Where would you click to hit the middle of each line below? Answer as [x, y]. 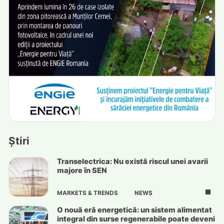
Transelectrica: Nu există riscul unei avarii [132, 162]
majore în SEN [82, 171]
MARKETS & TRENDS [87, 193]
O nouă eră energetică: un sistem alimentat [134, 210]
